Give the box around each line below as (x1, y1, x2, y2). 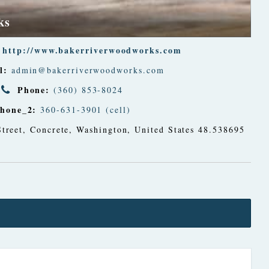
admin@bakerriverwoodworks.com (11, 64, 165, 76)
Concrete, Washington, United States (30, 123, 195, 135)
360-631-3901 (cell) (40, 103, 131, 115)
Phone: (17, 83, 50, 96)
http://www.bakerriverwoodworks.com (2, 43, 182, 56)
